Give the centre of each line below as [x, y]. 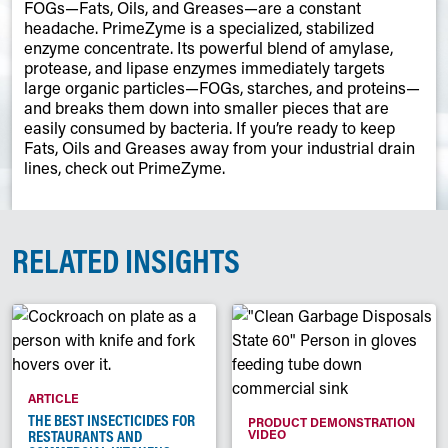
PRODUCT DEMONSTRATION [331, 421]
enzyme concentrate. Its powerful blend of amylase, [208, 47]
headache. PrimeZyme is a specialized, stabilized [199, 27]
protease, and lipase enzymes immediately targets [204, 67]
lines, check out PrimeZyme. [124, 167]
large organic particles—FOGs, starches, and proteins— [222, 87]
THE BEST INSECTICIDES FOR [111, 419]
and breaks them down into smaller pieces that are [206, 107]
